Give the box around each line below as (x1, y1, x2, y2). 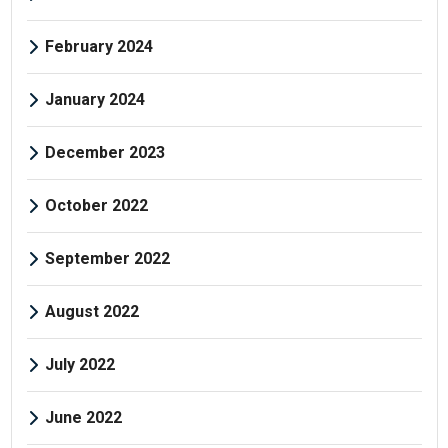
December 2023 (44, 142, 165, 162)
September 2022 (44, 248, 170, 268)
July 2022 (44, 354, 115, 374)
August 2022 (44, 301, 139, 321)
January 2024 (44, 89, 145, 109)
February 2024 (44, 36, 153, 56)
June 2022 (44, 407, 122, 427)
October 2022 (44, 195, 148, 215)
